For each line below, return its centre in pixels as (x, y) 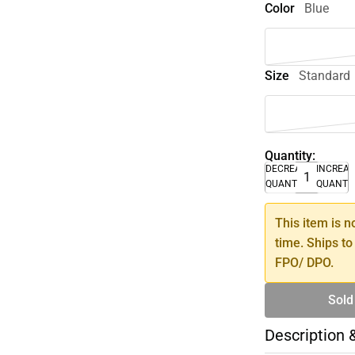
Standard (325, 75)
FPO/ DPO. (305, 262)
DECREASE (289, 168)
